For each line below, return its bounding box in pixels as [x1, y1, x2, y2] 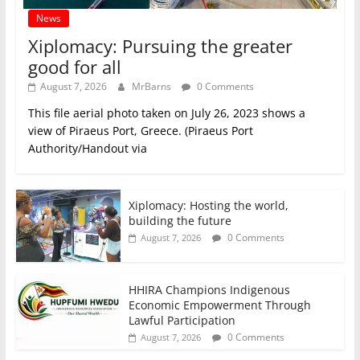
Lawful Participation [128, 313, 235, 329]
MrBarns [131, 80, 174, 94]
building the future [128, 213, 231, 229]
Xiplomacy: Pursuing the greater [27, 34, 292, 59]
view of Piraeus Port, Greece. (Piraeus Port [27, 123, 253, 139]
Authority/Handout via [27, 141, 147, 157]
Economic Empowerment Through [128, 297, 311, 313]
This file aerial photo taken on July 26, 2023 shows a [27, 105, 305, 121]
